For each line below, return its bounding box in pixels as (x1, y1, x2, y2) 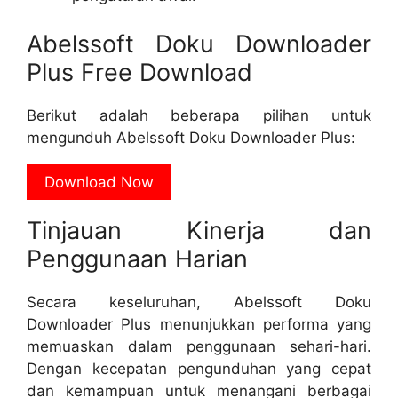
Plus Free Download (27, 57, 252, 87)
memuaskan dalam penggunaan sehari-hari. (27, 337, 371, 355)
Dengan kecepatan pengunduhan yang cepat (27, 359, 371, 378)
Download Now (44, 173, 154, 191)
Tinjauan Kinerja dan (27, 215, 371, 245)
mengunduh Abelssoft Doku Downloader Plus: (27, 128, 355, 147)
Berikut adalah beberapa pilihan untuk (27, 106, 371, 124)
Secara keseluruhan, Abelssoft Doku (27, 292, 371, 311)
